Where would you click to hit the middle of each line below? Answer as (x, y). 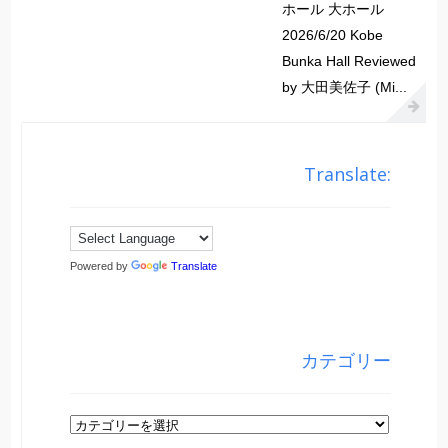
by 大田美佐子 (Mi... (345, 87)
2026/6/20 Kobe (333, 35)
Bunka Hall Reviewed (349, 61)
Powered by (101, 266)
